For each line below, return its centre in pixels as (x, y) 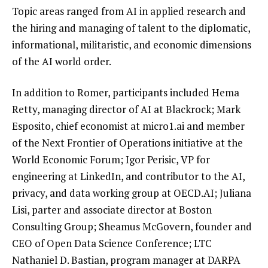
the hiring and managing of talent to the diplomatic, (131, 28)
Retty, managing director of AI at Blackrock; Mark (126, 109)
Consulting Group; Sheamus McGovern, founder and (132, 227)
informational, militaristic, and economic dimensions (132, 45)
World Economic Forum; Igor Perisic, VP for (111, 160)
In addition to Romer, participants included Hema (126, 93)
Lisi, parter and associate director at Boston (112, 210)
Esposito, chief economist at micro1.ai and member (128, 126)
